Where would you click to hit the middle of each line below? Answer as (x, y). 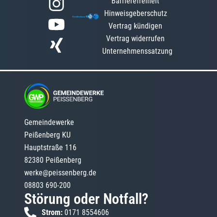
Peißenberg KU (47, 135)
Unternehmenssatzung (137, 51)
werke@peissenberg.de (60, 173)
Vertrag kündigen (136, 26)
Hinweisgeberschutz (135, 13)
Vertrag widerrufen (136, 38)
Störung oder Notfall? (86, 199)
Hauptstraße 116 (50, 148)
